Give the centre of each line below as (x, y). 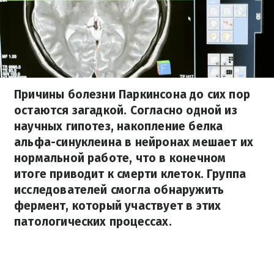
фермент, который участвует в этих (118, 206)
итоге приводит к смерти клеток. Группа (130, 174)
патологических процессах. (93, 222)
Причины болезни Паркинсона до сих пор (132, 94)
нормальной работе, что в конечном (120, 158)
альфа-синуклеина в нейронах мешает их (134, 142)
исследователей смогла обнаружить (119, 190)
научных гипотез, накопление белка (119, 126)
